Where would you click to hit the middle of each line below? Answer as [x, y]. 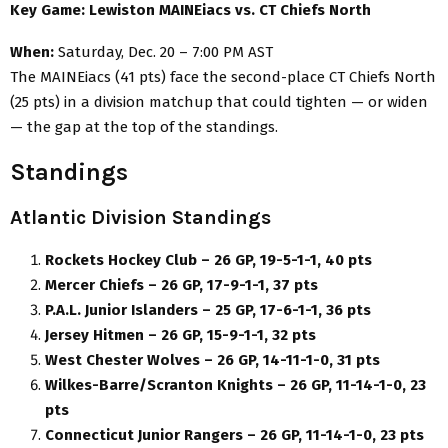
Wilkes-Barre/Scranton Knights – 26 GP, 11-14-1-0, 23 [235, 384]
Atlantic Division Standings [140, 217]
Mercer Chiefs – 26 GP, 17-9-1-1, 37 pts [181, 284]
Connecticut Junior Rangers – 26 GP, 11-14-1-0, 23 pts [234, 434]
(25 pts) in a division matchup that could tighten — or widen [219, 101]
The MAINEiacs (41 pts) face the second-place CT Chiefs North [223, 76]
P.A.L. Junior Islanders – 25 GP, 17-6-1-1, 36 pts [208, 309]
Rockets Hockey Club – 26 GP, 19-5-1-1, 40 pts [208, 259]
